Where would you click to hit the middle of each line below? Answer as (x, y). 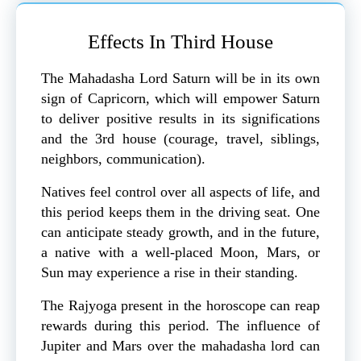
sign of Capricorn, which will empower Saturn (180, 99)
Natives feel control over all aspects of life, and (180, 192)
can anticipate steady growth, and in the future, (180, 232)
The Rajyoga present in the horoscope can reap (180, 306)
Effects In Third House (180, 42)
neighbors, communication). (123, 159)
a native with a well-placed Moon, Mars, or (180, 253)
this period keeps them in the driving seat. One (180, 212)
